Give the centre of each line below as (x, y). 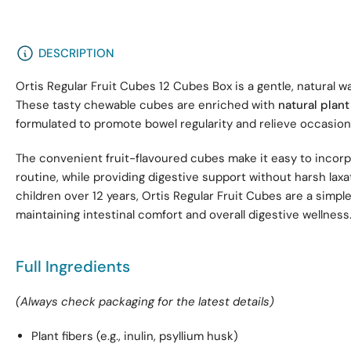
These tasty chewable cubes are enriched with (147, 105)
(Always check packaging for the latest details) (145, 302)
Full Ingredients (73, 267)
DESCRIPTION (76, 54)
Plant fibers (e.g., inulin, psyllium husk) (135, 337)
